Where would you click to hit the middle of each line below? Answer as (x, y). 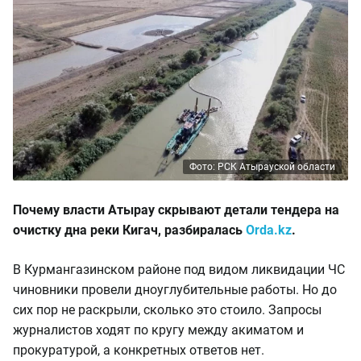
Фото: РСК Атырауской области (262, 167)
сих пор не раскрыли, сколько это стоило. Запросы (167, 310)
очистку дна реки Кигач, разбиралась (129, 230)
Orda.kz (269, 230)
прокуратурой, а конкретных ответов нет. (139, 350)
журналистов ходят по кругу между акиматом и (158, 330)
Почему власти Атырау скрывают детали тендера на (176, 210)
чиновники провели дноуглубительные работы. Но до (175, 290)
